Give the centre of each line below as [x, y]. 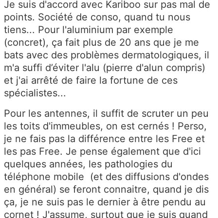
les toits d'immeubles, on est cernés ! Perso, [105, 126]
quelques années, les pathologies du [88, 164]
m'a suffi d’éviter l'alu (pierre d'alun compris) [105, 68]
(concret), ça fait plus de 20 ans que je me [101, 43]
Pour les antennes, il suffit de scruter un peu [106, 114]
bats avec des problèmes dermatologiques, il [107, 55]
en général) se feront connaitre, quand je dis [106, 190]
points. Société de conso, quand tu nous [97, 17]
